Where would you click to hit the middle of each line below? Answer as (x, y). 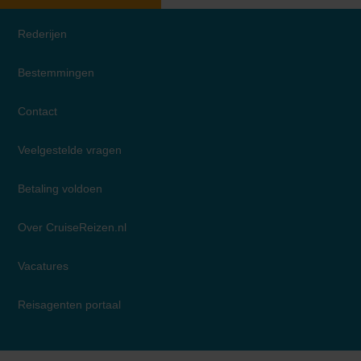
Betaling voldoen (60, 189)
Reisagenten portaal (69, 305)
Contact (37, 112)
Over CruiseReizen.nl (72, 228)
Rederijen (42, 34)
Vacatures (43, 266)
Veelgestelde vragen (69, 150)
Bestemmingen (56, 73)
